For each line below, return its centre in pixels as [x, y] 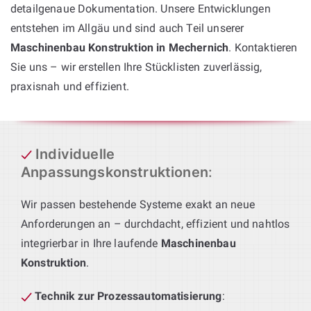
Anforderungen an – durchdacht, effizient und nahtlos [155, 224]
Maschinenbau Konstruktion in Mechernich [120, 47]
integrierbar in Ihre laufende [91, 243]
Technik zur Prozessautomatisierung [128, 296]
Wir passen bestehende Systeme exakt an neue [138, 204]
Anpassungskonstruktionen [115, 172]
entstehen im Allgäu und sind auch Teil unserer [127, 28]
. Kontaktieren [263, 47]
